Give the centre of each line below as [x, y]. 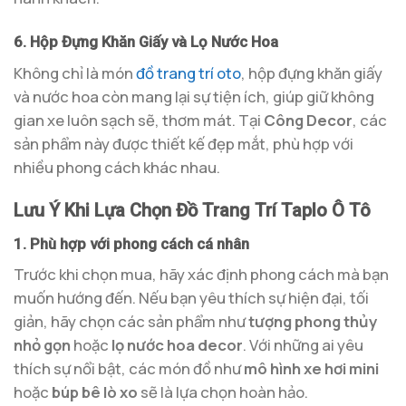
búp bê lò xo [95, 391]
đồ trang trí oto [188, 72]
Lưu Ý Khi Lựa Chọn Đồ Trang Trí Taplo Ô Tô [192, 211]
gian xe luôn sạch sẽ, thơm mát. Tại [139, 120]
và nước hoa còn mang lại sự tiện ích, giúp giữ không [194, 96]
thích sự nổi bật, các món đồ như [129, 368]
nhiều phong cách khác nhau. [117, 167]
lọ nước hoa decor [177, 344]
